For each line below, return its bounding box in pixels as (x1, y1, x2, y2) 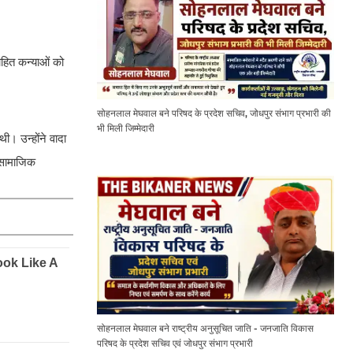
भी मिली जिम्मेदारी (96, 122, 154, 135)
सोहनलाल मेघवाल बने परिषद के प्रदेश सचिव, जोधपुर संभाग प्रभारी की (96, 107, 331, 120)
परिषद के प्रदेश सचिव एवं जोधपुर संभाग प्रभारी (96, 336, 253, 349)
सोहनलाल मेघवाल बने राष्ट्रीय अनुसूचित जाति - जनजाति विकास (96, 321, 314, 334)
